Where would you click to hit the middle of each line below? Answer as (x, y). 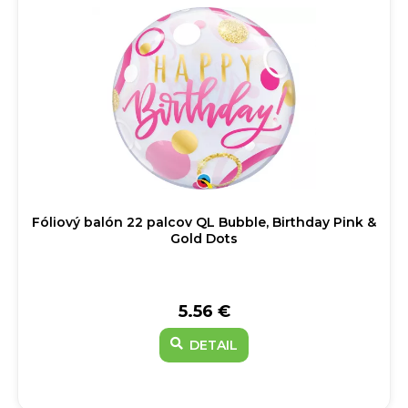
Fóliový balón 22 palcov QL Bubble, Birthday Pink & (204, 222)
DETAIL (212, 345)
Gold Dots (204, 239)
